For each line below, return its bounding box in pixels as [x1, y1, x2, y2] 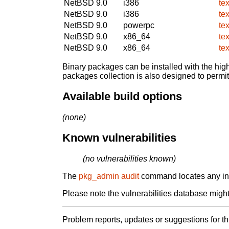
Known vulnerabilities [62, 131, 176, 145]
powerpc [123, 20, 154, 30]
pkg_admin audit [79, 172, 139, 181]
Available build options [62, 90, 182, 103]
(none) [62, 112, 86, 122]
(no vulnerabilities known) [83, 154, 176, 164]
